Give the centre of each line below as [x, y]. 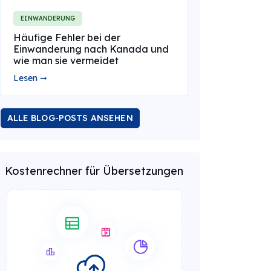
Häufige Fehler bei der [67, 38]
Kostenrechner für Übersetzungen [94, 171]
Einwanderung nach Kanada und [91, 49]
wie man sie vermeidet [66, 60]
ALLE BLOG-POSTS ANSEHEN [70, 118]
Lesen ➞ [30, 78]
